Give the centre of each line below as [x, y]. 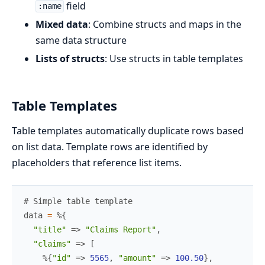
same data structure [81, 40]
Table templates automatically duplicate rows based [128, 130]
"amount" [137, 258]
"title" [50, 229]
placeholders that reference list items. [97, 162]
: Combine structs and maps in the [165, 24]
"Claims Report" [121, 229]
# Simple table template [78, 201]
